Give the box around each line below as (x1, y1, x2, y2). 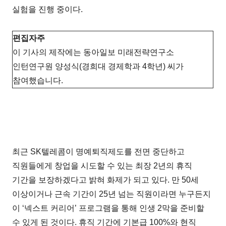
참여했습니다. (13, 76, 64, 85)
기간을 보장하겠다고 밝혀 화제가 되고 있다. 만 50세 (12, 175, 199, 184)
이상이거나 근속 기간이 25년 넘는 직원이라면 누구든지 (12, 189, 211, 198)
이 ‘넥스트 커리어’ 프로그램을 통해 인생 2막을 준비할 (12, 203, 205, 212)
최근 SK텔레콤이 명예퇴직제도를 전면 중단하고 (12, 147, 185, 156)
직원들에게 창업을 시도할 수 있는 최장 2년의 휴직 (12, 161, 193, 170)
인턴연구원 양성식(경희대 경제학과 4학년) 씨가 (13, 62, 184, 71)
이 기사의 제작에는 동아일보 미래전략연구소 (13, 47, 175, 56)
